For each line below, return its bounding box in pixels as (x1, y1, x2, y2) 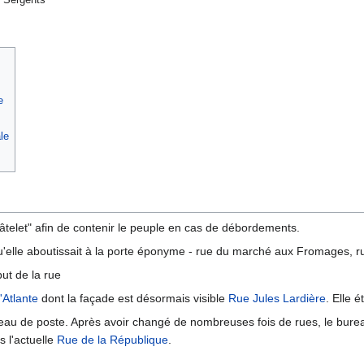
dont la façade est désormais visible (38, 292, 228, 305)
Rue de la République (57, 333, 168, 346)
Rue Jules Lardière (228, 292, 326, 305)
